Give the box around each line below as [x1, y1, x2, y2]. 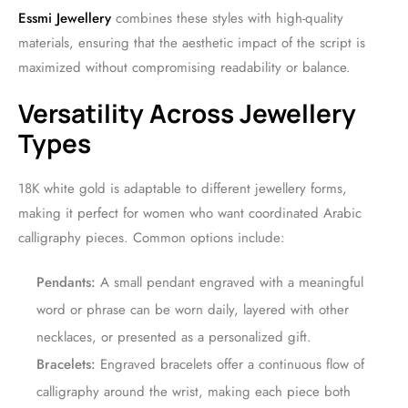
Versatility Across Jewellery [18, 96, 356, 130]
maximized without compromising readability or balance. [18, 57, 351, 77]
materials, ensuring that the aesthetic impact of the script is [18, 33, 365, 53]
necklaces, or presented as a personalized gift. [36, 327, 311, 347]
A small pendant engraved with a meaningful [96, 272, 363, 292]
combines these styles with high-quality [111, 8, 343, 28]
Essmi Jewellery [18, 8, 111, 28]
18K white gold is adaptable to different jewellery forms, [18, 178, 347, 199]
